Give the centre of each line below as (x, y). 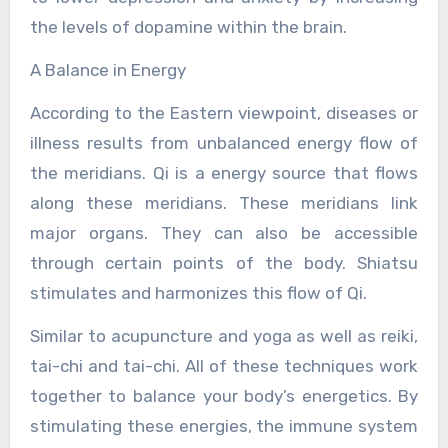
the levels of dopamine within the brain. (188, 27)
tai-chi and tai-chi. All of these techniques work (224, 366)
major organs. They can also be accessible (224, 233)
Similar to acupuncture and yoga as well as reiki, (224, 336)
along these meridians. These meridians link (224, 203)
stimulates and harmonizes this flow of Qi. (198, 293)
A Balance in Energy (107, 70)
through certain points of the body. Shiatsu (224, 263)
